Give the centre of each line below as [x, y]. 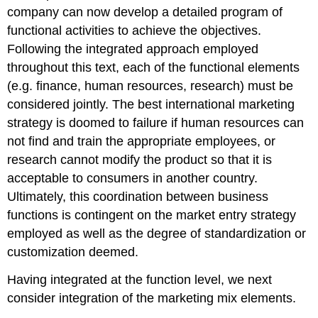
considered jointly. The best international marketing [151, 104]
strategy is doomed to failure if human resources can [156, 122]
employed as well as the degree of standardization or [157, 233]
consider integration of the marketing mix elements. [152, 298]
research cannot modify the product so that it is [140, 159]
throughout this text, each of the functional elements [154, 67]
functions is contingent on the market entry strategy [152, 215]
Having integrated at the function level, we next [140, 279]
